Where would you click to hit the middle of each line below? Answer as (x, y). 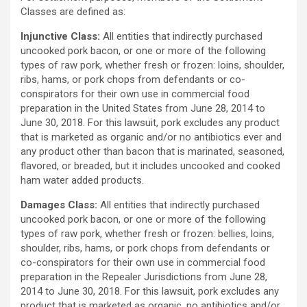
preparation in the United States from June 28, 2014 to (143, 109)
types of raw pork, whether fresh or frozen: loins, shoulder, (152, 65)
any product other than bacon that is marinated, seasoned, (152, 152)
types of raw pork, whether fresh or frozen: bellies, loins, (147, 234)
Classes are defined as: (73, 12)
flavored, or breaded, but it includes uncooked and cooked (150, 166)
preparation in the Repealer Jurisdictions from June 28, (144, 277)
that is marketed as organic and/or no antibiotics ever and (151, 137)
